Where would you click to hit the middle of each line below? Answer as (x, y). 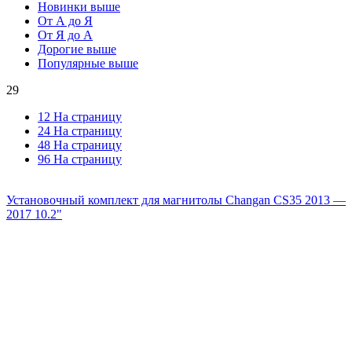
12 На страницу (80, 117)
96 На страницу (80, 159)
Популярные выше (88, 64)
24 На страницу (80, 131)
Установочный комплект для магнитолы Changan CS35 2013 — (176, 200)
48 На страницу (80, 145)
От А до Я (65, 21)
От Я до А (65, 35)
